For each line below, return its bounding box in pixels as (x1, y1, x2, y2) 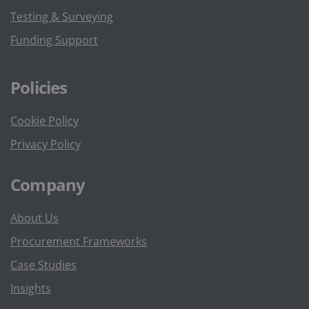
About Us (10, 210, 59, 226)
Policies (10, 76, 68, 99)
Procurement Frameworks (10, 234, 147, 249)
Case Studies (10, 257, 77, 272)
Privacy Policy (10, 137, 81, 152)
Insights (10, 281, 51, 296)
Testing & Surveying (10, 9, 113, 24)
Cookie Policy (10, 113, 79, 128)
